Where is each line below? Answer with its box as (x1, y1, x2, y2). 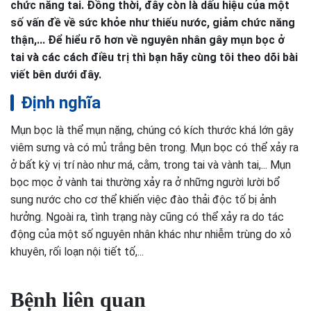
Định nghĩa (21, 93, 101, 112)
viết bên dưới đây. (10, 68, 101, 81)
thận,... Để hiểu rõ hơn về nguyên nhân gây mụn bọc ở (10, 33, 285, 47)
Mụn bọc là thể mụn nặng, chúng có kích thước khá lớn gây (10, 124, 294, 137)
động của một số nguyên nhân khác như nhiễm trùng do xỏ (10, 228, 292, 241)
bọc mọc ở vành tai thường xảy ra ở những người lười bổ (10, 176, 280, 189)
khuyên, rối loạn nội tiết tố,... (10, 245, 144, 258)
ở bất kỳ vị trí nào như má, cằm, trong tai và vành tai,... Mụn (10, 158, 291, 171)
